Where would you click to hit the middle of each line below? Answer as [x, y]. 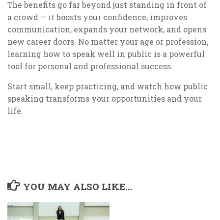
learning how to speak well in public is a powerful [106, 54]
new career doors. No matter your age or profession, [108, 41]
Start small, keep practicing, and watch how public [108, 86]
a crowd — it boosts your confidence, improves [97, 17]
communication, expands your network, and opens [107, 29]
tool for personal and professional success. [90, 66]
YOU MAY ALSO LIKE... [78, 187]
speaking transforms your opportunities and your [105, 98]
